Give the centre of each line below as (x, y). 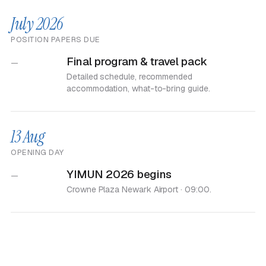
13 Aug (28, 137)
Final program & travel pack (137, 61)
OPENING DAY (37, 152)
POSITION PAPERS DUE (56, 39)
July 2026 (37, 24)
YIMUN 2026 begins (119, 174)
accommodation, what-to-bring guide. (138, 88)
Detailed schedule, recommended (129, 77)
